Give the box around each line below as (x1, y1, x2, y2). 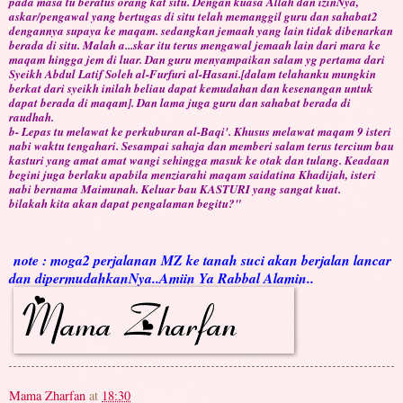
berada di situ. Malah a (9, 37, 125, 54)
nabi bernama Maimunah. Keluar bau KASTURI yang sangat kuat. (9, 181, 341, 198)
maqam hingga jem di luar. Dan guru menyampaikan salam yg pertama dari (9, 51, 385, 68)
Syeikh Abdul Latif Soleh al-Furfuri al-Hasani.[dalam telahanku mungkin (9, 66, 376, 83)
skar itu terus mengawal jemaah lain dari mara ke (133, 37, 381, 54)
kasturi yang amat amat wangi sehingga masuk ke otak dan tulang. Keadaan (9, 152, 390, 169)
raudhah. (9, 109, 54, 126)
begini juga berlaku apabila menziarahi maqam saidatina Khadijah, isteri (9, 166, 376, 184)
